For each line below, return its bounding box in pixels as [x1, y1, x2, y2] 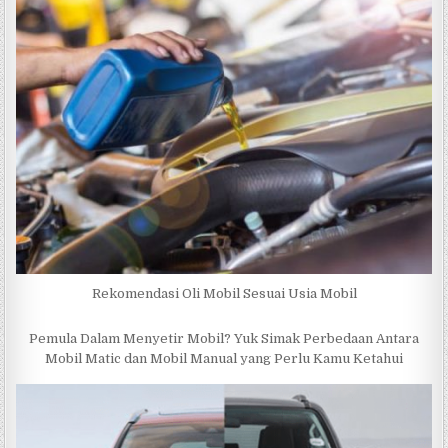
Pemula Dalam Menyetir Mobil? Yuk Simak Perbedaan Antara [29, 331, 419, 347]
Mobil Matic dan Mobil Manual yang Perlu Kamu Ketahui [45, 351, 403, 367]
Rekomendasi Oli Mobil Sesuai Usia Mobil [91, 286, 357, 302]
